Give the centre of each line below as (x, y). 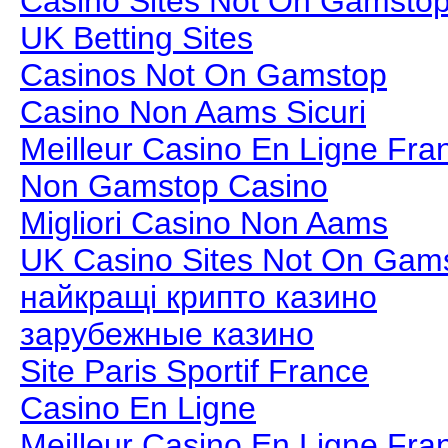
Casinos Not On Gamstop (203, 74)
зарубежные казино (167, 333)
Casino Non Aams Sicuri (193, 111)
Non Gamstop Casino (174, 185)
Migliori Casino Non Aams (204, 222)
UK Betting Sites (136, 37)
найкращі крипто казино (198, 296)
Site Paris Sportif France (194, 370)
